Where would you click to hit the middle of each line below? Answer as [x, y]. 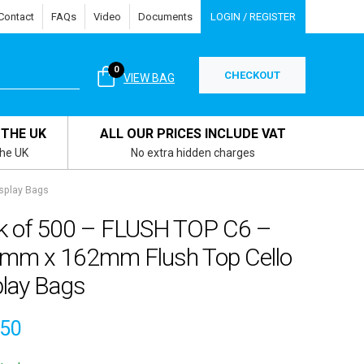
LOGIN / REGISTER [253, 17]
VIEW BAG [149, 78]
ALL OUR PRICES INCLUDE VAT [193, 134]
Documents [165, 17]
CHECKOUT [252, 75]
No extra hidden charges [193, 153]
